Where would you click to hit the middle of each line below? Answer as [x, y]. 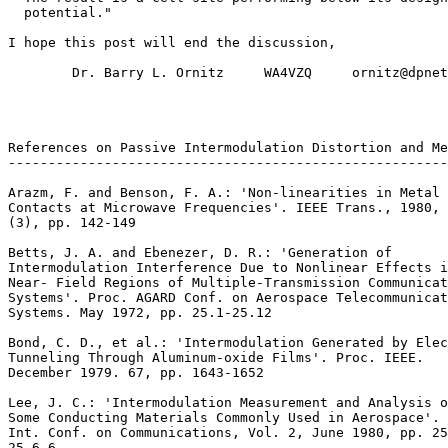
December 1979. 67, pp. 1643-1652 [136, 372]
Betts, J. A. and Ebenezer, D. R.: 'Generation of [200, 252]
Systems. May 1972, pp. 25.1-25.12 [140, 312]
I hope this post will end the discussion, [172, 42]
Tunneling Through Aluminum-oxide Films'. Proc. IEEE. [216, 357]
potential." [60, 12]
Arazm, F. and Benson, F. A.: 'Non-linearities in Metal [224, 192]
